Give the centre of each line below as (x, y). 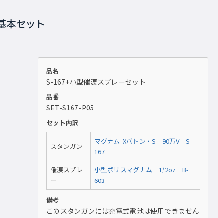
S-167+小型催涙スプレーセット (96, 82)
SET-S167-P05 (70, 108)
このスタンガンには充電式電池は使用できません (123, 211)
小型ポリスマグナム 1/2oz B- (142, 170)
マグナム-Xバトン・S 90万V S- (143, 141)
